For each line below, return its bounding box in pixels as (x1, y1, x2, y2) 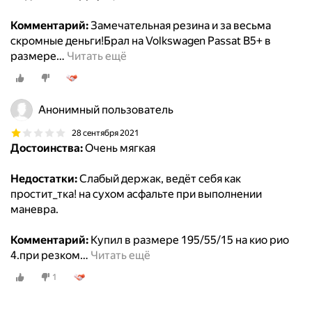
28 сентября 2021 (72, 127, 139, 138)
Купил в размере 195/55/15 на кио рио (88, 233, 289, 247)
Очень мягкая (83, 141, 155, 155)
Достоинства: (10, 141, 83, 155)
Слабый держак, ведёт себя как (77, 172, 241, 186)
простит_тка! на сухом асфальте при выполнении (10, 187, 262, 201)
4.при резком (10, 249, 80, 263)
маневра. (10, 203, 58, 217)
